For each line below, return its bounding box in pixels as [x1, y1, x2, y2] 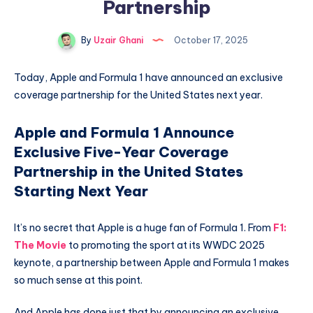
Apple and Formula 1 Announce [14, 124, 234, 142]
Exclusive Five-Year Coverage [14, 143, 228, 161]
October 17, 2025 [172, 34, 248, 45]
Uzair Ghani [92, 34, 143, 45]
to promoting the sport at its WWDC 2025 [66, 238, 265, 252]
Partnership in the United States [14, 163, 243, 181]
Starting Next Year [14, 182, 148, 201]
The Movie [14, 238, 66, 252]
